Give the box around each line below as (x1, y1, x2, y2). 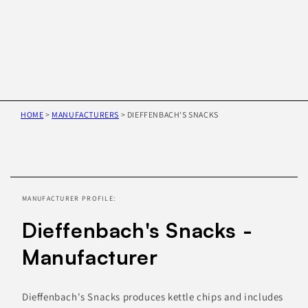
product (11, 154, 50, 168)
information (11, 169, 70, 183)
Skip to (11, 139, 46, 153)
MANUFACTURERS (52, 109, 120, 120)
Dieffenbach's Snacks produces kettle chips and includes (22, 290, 284, 304)
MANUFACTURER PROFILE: (22, 194, 116, 203)
